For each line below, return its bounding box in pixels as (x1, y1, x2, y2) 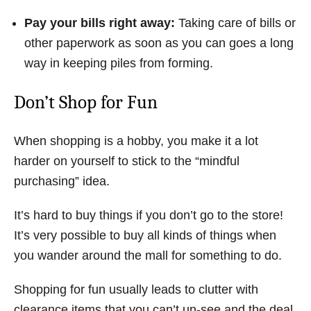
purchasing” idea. (14, 174, 110, 188)
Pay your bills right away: (24, 16, 175, 30)
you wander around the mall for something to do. (14, 249, 282, 262)
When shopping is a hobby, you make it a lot (14, 134, 258, 148)
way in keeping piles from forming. (24, 56, 213, 70)
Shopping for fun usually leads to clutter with (14, 283, 258, 296)
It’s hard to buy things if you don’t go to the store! (14, 208, 283, 222)
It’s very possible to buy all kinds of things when (14, 228, 276, 242)
